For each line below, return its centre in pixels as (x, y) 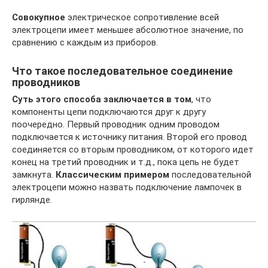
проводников (46, 83)
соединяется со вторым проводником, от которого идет (133, 150)
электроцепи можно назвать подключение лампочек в (127, 188)
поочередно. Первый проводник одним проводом (116, 125)
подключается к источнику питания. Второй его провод (130, 137)
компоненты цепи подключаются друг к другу (109, 112)
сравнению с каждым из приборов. (85, 43)
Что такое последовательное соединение (122, 71)
